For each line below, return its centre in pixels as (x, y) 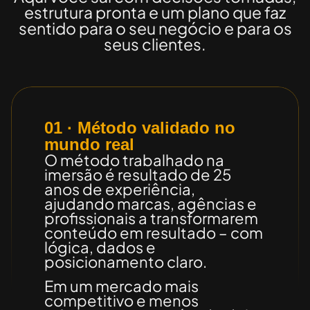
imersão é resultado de (129, 175)
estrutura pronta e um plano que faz (155, 12)
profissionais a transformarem (151, 219)
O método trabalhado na (134, 161)
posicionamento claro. (126, 262)
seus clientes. (155, 44)
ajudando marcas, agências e (151, 204)
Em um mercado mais (121, 286)
